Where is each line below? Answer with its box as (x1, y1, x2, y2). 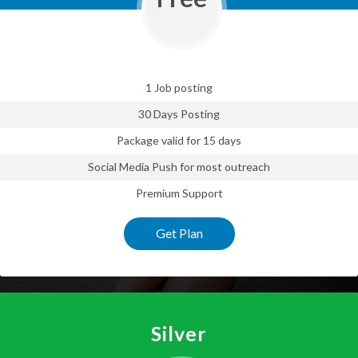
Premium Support (135, 186, 223, 201)
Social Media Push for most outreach (88, 160, 270, 174)
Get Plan (155, 225, 203, 241)
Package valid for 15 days (117, 133, 241, 148)
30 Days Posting (138, 107, 220, 121)
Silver (150, 321, 208, 346)
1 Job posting (145, 81, 213, 95)
